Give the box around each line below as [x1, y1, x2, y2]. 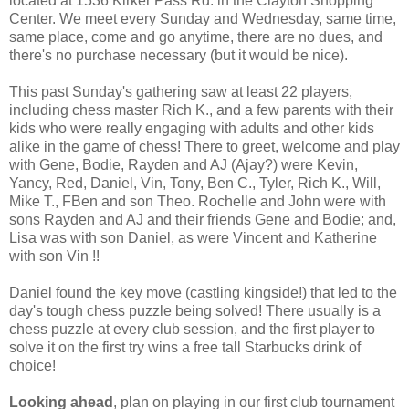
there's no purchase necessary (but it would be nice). [9, 47, 348, 63]
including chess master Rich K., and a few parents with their [9, 101, 393, 118]
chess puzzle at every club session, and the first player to [9, 320, 375, 337]
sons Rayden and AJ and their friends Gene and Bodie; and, [9, 211, 396, 227]
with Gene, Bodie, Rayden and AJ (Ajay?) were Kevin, [9, 156, 358, 173]
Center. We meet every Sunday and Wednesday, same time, [9, 10, 396, 26]
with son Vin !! [9, 247, 100, 264]
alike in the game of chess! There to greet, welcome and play [9, 138, 400, 154]
